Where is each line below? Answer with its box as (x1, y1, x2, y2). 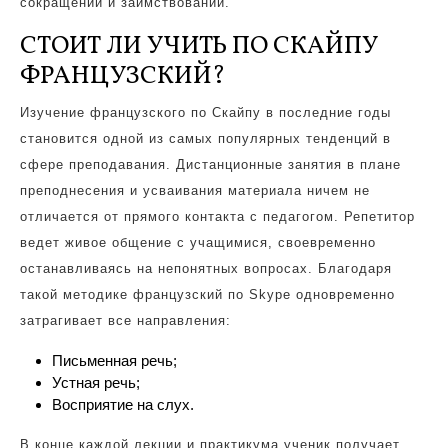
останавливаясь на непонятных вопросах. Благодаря (20, 261, 392, 276)
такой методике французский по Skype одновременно (20, 287, 395, 302)
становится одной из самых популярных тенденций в (20, 131, 391, 146)
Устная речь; (52, 374, 140, 391)
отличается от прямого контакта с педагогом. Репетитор (20, 209, 415, 224)
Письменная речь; (52, 352, 177, 369)
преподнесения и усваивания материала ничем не (20, 183, 370, 198)
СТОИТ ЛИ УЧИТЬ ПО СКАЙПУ (20, 29, 378, 64)
